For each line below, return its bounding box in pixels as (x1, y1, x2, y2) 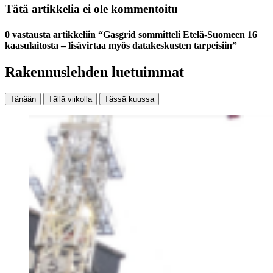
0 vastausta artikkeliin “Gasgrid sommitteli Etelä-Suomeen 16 (5, 29, 257, 40)
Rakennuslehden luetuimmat (5, 63, 184, 80)
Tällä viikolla (48, 94, 92, 104)
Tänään (10, 94, 36, 104)
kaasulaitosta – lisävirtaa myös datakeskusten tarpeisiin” (5, 40, 237, 51)
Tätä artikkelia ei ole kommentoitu (5, 2, 178, 16)
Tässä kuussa (104, 94, 154, 104)
